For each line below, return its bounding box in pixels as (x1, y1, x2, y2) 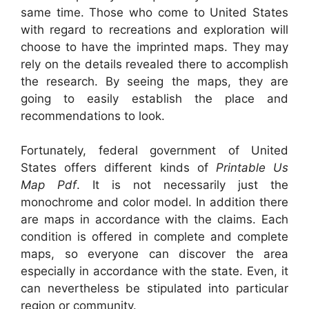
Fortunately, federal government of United (21, 143, 288, 158)
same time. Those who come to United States (21, 5, 288, 19)
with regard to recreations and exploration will (21, 22, 288, 37)
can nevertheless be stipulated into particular (21, 281, 288, 296)
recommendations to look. (21, 108, 165, 123)
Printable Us (215, 161, 289, 175)
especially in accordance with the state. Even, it (21, 264, 288, 279)
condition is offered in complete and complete (21, 230, 288, 244)
